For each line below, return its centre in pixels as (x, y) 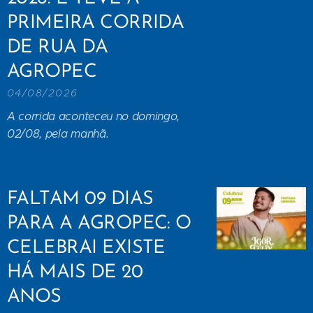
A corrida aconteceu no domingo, (94, 116)
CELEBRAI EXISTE (86, 248)
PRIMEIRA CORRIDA (96, 23)
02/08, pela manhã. (58, 133)
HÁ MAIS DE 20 (75, 272)
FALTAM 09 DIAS (80, 199)
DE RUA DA (58, 48)
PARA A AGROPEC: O (99, 224)
